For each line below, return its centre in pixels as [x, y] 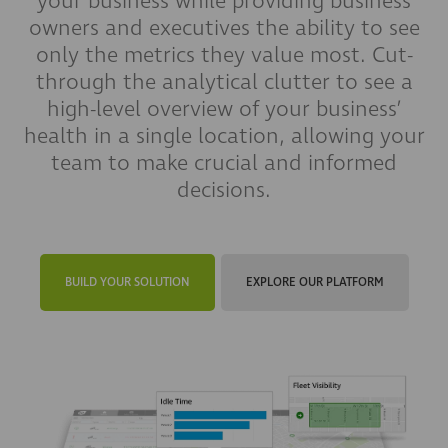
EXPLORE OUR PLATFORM [314, 282]
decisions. [224, 190]
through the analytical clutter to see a [224, 82]
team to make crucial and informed [224, 163]
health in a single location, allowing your [224, 136]
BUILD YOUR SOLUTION [127, 282]
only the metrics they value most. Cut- [224, 55]
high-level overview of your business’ [224, 109]
